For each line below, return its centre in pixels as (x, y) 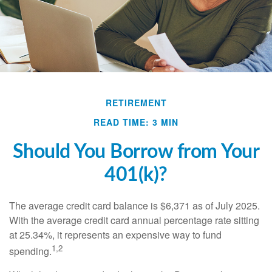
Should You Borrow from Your (136, 152)
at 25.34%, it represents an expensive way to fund (115, 235)
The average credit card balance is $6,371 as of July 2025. (134, 206)
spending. (30, 251)
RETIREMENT (136, 103)
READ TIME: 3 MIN (136, 122)
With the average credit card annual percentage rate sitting (134, 220)
